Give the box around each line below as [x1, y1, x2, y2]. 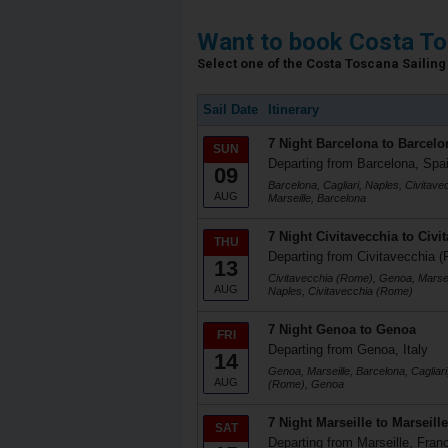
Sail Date [203, 102, 258, 117]
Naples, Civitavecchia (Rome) [268, 285, 413, 297]
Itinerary [268, 102, 319, 117]
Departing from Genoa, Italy [268, 342, 428, 357]
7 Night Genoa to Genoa [268, 322, 416, 337]
